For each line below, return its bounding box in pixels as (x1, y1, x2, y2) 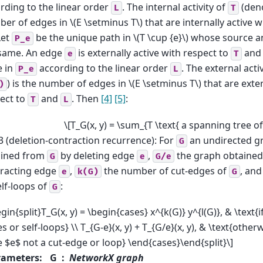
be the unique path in (33, 31, 133, 45)
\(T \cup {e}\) (133, 31, 188, 45)
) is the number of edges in (7, 77, 129, 90)
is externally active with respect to (76, 46, 231, 60)
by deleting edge (58, 149, 137, 162)
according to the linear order (37, 62, 170, 75)
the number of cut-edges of (102, 164, 229, 177)
